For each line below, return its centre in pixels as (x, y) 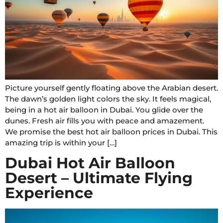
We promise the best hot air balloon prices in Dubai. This (111, 132)
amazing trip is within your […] (61, 143)
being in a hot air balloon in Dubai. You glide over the (104, 110)
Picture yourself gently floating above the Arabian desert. (111, 88)
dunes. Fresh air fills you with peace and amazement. (105, 121)
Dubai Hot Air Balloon (90, 163)
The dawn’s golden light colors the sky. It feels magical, (108, 99)
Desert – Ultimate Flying (99, 178)
